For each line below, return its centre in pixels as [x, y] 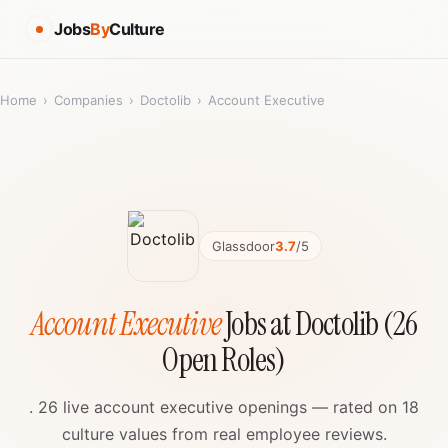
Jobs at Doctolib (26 [319, 324]
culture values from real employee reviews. [224, 434]
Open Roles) [224, 360]
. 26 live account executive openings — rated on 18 [224, 407]
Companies [88, 100]
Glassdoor [243, 246]
